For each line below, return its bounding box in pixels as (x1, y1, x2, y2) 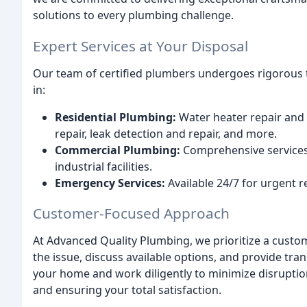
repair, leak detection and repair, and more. (55, 125, 277, 141)
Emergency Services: (55, 175, 165, 191)
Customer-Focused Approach (33, 204, 230, 223)
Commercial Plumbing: (55, 142, 180, 158)
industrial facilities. (55, 158, 152, 174)
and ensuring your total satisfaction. (33, 282, 221, 298)
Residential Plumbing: (55, 109, 176, 125)
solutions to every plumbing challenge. (33, 7, 234, 23)
